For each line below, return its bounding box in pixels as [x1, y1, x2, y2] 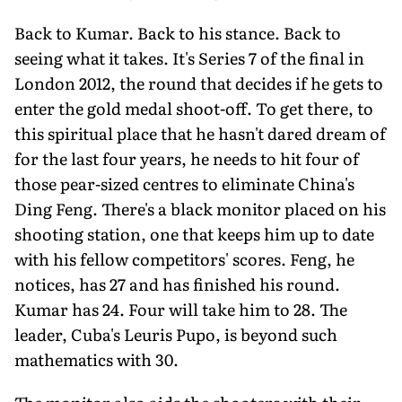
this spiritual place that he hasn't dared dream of [14, 120, 386, 145]
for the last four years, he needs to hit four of [14, 145, 359, 170]
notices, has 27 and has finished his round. [14, 271, 340, 296]
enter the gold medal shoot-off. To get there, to [14, 95, 373, 120]
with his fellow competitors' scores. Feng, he [14, 246, 354, 271]
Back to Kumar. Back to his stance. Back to [14, 20, 341, 45]
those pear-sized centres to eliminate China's [14, 170, 354, 196]
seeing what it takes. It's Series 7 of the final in [14, 45, 364, 70]
